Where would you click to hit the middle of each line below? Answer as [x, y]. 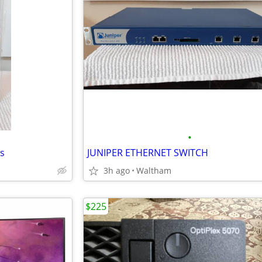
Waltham [154, 170]
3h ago [117, 170]
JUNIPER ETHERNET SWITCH [148, 153]
